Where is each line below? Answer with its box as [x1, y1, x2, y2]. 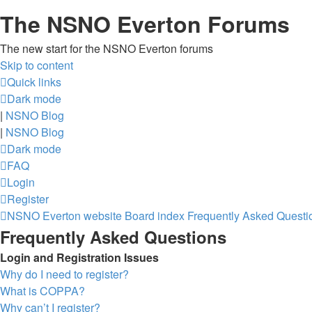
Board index [125, 208, 185, 224]
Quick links [7, 74, 61, 90]
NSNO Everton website [7, 208, 122, 224]
